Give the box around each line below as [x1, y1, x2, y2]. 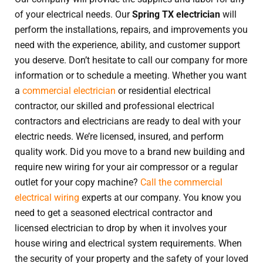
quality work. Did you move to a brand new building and [15, 146, 245, 157]
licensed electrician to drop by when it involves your [15, 222, 227, 234]
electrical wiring [15, 191, 79, 203]
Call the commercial [140, 176, 222, 188]
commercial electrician [22, 85, 116, 96]
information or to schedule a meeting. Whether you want [15, 69, 247, 81]
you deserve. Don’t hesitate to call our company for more [15, 54, 247, 66]
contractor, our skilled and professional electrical [15, 100, 214, 112]
